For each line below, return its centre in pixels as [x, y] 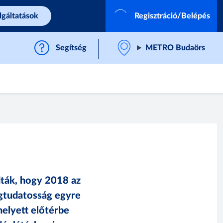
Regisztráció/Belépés [172, 16]
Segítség [71, 48]
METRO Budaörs [175, 48]
